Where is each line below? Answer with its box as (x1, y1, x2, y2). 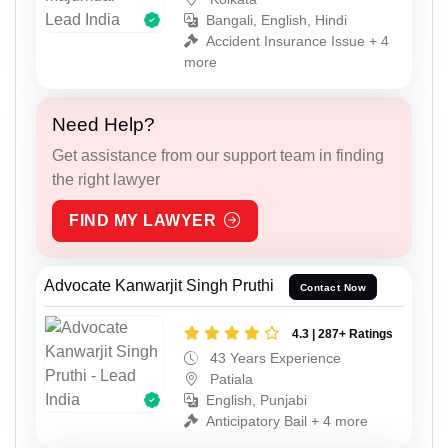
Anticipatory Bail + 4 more (206, 413, 368, 430)
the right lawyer (52, 171, 160, 189)
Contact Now (299, 281, 367, 293)
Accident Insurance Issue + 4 (206, 33, 389, 50)
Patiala (206, 371, 253, 388)
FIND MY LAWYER (69, 212, 216, 230)
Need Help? (52, 114, 155, 136)
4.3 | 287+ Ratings (292, 327, 393, 342)
